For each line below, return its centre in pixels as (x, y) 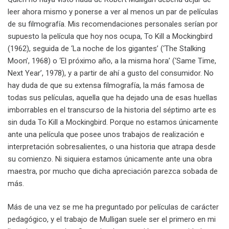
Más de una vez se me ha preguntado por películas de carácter (113, 207)
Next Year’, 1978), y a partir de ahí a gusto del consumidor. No (111, 73)
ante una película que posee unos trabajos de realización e (106, 134)
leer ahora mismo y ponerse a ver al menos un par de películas (113, 12)
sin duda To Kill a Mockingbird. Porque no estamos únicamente (113, 122)
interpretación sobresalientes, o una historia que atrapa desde (112, 146)
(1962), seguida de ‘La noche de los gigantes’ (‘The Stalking (107, 48)
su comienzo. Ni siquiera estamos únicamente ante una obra (110, 159)
